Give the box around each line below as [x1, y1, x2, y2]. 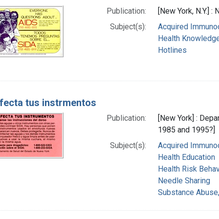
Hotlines [157, 45, 187, 55]
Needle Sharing [157, 175, 210, 185]
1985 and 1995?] [157, 125, 215, 134]
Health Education [157, 152, 215, 162]
